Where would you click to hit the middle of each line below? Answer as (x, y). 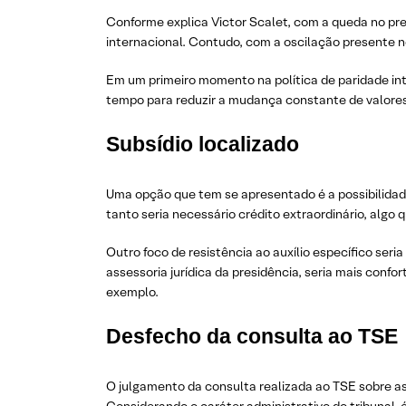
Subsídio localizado (203, 144)
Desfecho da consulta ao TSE (252, 336)
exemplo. (132, 292)
